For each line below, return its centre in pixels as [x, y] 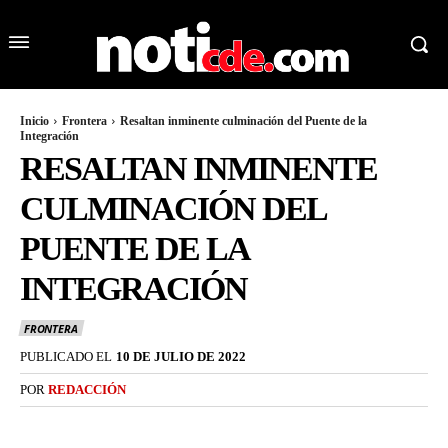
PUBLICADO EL [66, 356]
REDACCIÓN [87, 389]
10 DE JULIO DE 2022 [181, 356]
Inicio [34, 121]
